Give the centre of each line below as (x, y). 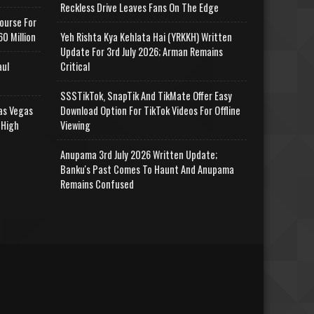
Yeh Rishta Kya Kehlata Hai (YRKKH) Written (146, 36)
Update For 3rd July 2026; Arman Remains (142, 51)
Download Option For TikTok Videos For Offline (151, 110)
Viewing (76, 125)
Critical (75, 66)
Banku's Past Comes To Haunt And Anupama (148, 169)
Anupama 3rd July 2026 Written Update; (139, 154)
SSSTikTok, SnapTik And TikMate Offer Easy (146, 95)
